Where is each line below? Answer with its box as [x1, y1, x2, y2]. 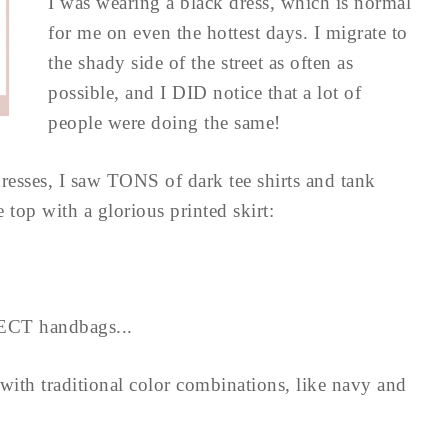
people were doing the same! [48, 112, 281, 133]
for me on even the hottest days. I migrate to [48, 22, 408, 43]
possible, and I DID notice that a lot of [48, 82, 361, 103]
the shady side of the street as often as [48, 52, 353, 73]
